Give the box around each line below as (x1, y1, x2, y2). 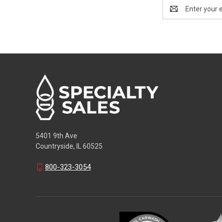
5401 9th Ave (36, 131, 77, 140)
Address (163, 9, 189, 18)
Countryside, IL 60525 (36, 142, 103, 150)
